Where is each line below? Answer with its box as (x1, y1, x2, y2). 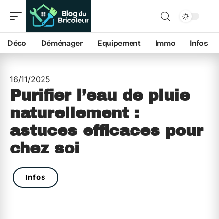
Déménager (41, 38, 83, 48)
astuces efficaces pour (10, 122, 203, 139)
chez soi (10, 140, 80, 157)
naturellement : (10, 105, 139, 122)
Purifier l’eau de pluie (10, 87, 190, 104)
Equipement (97, 38, 141, 48)
